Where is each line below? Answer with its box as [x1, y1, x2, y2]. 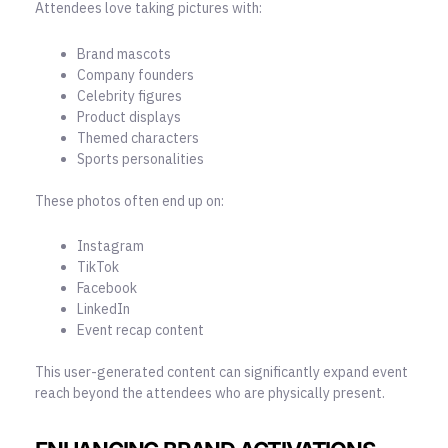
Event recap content [77, 321, 204, 340]
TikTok [77, 258, 119, 277]
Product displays [77, 107, 181, 126]
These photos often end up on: [35, 191, 224, 210]
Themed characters [77, 128, 199, 147]
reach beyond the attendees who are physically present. [35, 384, 385, 403]
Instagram [77, 237, 144, 256]
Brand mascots [77, 44, 171, 63]
